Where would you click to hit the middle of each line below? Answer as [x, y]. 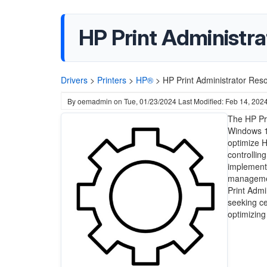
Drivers [74, 80]
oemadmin [95, 101]
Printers [112, 80]
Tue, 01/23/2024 [150, 101]
